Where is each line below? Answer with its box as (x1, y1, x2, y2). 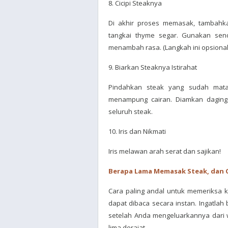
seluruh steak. (108, 107, 153, 116)
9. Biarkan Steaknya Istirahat (108, 63, 197, 72)
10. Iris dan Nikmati (108, 127, 166, 136)
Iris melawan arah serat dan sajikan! (108, 147, 221, 156)
